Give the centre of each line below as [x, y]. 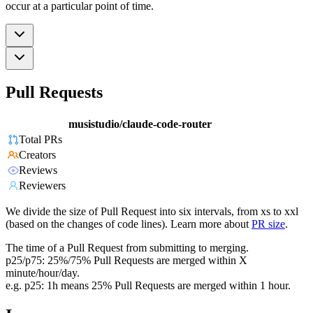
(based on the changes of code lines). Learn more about [127, 224]
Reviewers [42, 186]
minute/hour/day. [43, 273]
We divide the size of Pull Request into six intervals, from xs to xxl [152, 212]
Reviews [38, 170]
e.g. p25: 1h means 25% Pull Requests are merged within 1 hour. [148, 286]
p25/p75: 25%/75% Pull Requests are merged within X [126, 261]
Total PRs [41, 140]
